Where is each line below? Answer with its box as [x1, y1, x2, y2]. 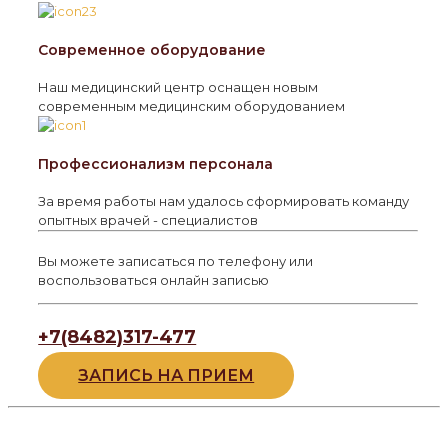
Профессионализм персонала [38, 154, 274, 173]
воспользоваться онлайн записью [38, 272, 270, 289]
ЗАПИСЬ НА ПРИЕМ [78, 366, 255, 386]
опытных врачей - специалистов [38, 212, 259, 229]
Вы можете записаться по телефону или [38, 253, 314, 270]
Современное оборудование [38, 40, 267, 59]
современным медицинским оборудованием [38, 98, 346, 115]
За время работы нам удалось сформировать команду [38, 193, 410, 210]
